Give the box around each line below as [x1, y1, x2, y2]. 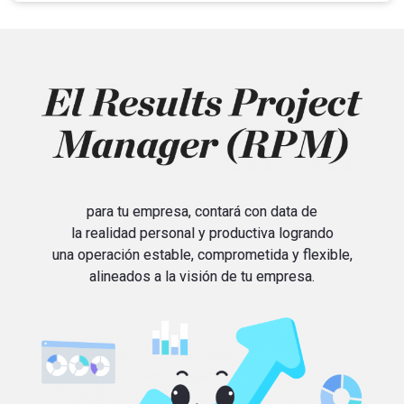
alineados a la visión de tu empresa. [89, 267, 315, 285]
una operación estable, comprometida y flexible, [51, 245, 353, 263]
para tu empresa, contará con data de [87, 202, 317, 220]
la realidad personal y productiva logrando [70, 224, 334, 242]
